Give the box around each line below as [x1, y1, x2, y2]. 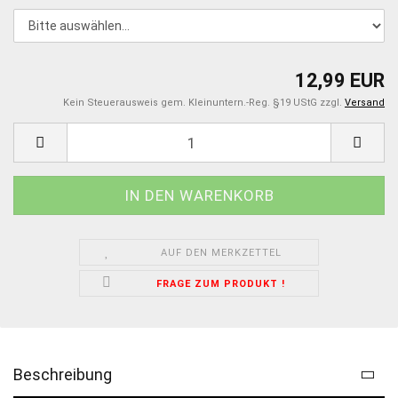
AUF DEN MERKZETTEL [160, 247, 282, 259]
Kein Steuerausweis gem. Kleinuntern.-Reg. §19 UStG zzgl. [63, 97, 345, 109]
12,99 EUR [295, 69, 385, 92]
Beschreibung [13, 365, 112, 385]
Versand [345, 97, 385, 109]
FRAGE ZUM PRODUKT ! [156, 278, 286, 291]
